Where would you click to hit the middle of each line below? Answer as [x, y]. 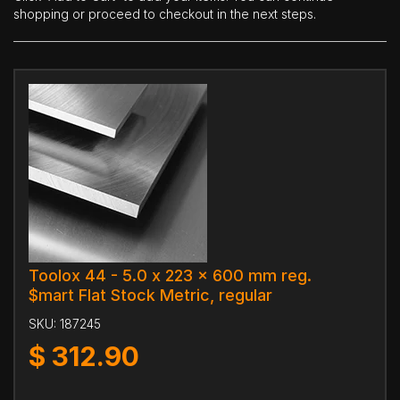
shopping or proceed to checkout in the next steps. [165, 14]
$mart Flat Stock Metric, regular [150, 295]
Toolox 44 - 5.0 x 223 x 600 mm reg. [170, 275]
